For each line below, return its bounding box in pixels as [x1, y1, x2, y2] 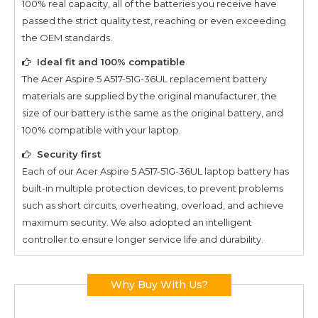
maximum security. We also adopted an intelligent [22, 216, 252, 228]
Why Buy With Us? [110, 278, 208, 291]
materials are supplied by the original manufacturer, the [22, 89, 277, 102]
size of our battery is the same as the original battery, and [22, 106, 283, 119]
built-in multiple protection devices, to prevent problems [22, 182, 283, 194]
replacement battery [168, 72, 267, 84]
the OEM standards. [22, 31, 112, 43]
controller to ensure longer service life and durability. [22, 233, 263, 245]
